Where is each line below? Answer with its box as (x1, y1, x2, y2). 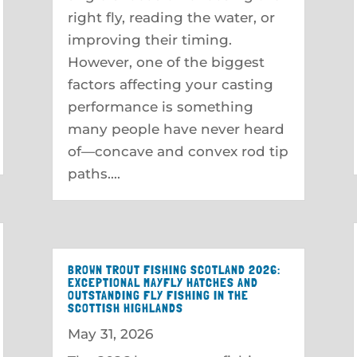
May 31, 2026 (67, 325, 153, 342)
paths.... (67, 165, 120, 182)
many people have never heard (67, 120, 284, 137)
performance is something (67, 98, 253, 115)
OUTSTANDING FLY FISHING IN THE (67, 287, 249, 303)
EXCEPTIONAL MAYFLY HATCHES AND (67, 274, 258, 290)
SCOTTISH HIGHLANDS (67, 300, 183, 316)
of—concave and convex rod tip (67, 143, 288, 159)
